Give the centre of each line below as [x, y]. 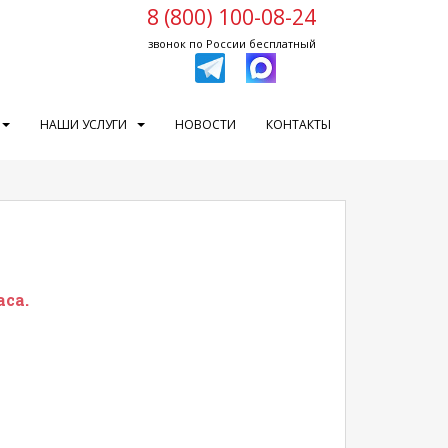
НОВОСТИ [205, 124]
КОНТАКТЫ [298, 124]
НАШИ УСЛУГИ [83, 124]
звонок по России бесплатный [231, 43]
